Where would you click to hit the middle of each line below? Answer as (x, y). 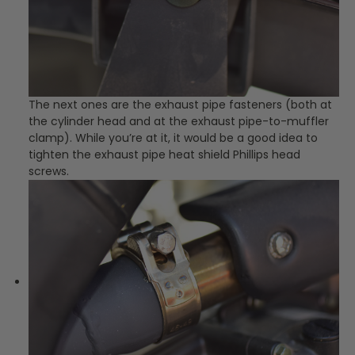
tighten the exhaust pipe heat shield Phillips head (165, 155)
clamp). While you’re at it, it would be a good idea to (174, 138)
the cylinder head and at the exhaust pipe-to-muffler (179, 122)
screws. (49, 172)
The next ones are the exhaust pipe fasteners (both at (181, 105)
